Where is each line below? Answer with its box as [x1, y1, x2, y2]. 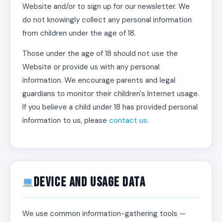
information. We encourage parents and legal [22, 75, 175, 85]
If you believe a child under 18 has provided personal [22, 102, 198, 112]
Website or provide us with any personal [22, 62, 160, 72]
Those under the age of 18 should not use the [22, 49, 178, 58]
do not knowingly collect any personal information [22, 15, 192, 25]
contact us [109, 115, 147, 125]
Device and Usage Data [33, 175, 146, 190]
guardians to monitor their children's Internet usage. [22, 89, 199, 99]
